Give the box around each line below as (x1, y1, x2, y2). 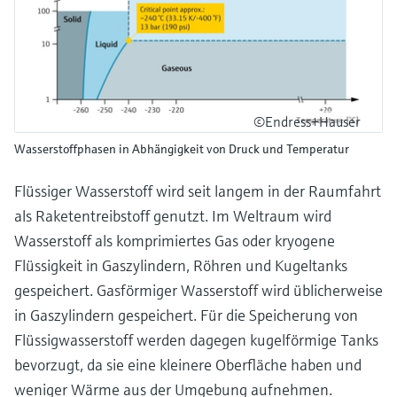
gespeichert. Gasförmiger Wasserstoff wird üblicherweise (14, 279, 383, 300)
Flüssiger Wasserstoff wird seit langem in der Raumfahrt (14, 180, 381, 201)
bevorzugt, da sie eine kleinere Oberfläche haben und (14, 354, 362, 375)
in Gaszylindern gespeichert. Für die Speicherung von (14, 304, 358, 325)
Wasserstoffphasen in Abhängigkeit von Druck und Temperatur (14, 140, 349, 157)
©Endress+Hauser (253, 112, 361, 130)
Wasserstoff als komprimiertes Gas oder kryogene (14, 230, 335, 251)
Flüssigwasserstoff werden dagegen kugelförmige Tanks (14, 329, 378, 350)
